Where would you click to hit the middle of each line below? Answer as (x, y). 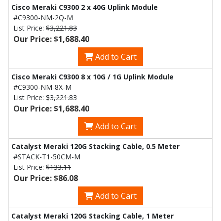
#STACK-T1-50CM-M (47, 157)
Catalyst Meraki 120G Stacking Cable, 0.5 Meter (95, 146)
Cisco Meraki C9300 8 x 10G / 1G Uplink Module (92, 77)
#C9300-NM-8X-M (42, 87)
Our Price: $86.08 (46, 178)
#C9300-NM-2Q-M (43, 18)
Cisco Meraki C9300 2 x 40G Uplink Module (85, 7)
